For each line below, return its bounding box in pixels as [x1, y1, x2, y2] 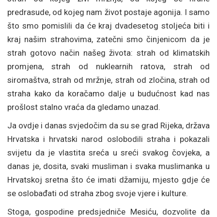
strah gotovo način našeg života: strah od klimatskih [7, 48, 210, 58]
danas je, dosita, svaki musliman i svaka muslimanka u [7, 161, 210, 171]
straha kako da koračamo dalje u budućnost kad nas [7, 89, 210, 98]
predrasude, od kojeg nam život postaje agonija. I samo [7, 7, 210, 17]
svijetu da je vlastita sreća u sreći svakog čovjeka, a [7, 148, 210, 157]
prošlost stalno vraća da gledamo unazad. [7, 102, 160, 112]
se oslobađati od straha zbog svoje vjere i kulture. [7, 188, 188, 198]
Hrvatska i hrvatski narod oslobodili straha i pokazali [7, 134, 210, 144]
